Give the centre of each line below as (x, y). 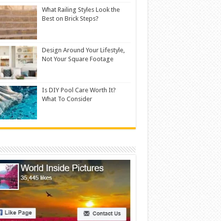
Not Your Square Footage (77, 59)
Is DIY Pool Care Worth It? (79, 90)
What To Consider (67, 99)
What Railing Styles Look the (81, 10)
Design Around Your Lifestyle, (83, 50)
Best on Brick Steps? (70, 19)
